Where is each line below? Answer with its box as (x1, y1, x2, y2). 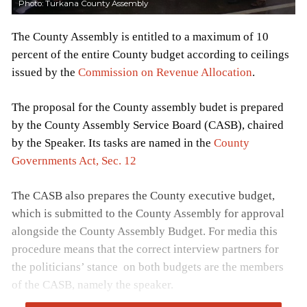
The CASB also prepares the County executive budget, (12, 188, 275, 202)
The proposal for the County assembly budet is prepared (12, 100, 284, 114)
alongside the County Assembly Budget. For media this (12, 224, 278, 238)
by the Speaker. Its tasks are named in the (12, 136, 214, 149)
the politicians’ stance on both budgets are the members (12, 260, 284, 273)
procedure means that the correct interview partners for (12, 242, 279, 256)
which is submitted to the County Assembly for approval (12, 206, 284, 220)
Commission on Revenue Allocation (78, 65, 252, 79)
